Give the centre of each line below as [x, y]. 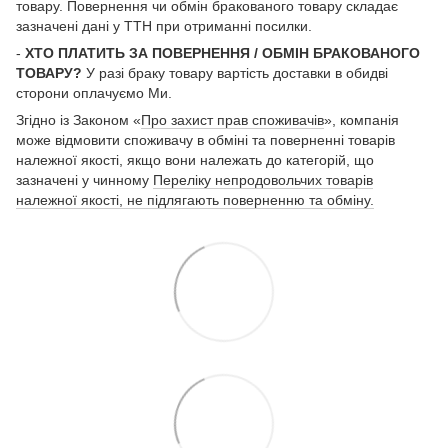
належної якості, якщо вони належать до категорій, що [195, 159]
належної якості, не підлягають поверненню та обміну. [195, 199]
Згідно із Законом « [78, 119]
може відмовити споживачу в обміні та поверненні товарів [205, 139]
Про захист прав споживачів [232, 119]
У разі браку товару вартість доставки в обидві [235, 72]
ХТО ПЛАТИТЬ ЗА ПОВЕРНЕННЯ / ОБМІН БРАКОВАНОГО [222, 52]
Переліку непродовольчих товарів [263, 179]
